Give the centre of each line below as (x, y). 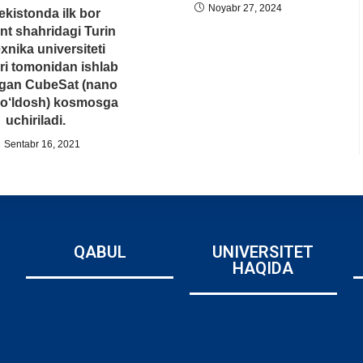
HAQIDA (263, 268)
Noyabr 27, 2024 (245, 9)
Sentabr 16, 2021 (42, 144)
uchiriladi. (35, 120)
